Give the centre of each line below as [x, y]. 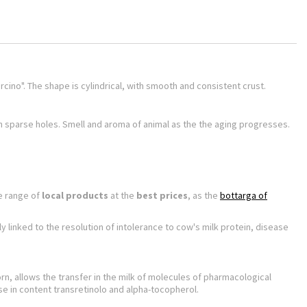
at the [122, 195]
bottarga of [244, 195]
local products [75, 195]
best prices [162, 195]
